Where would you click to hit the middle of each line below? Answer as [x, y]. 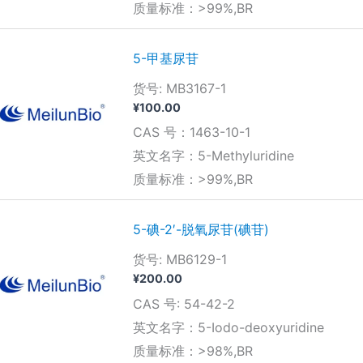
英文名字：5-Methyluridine [213, 156]
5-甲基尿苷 [165, 59]
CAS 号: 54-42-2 [184, 303]
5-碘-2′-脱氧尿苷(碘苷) [201, 230]
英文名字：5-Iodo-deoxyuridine [228, 327]
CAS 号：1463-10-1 [191, 132]
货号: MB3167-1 [179, 89]
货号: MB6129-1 [179, 260]
